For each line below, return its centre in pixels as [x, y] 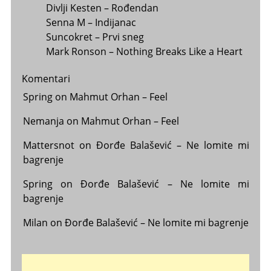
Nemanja [43, 121]
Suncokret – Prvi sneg [95, 37]
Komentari [46, 78]
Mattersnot [48, 145]
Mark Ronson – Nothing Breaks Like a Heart [144, 51]
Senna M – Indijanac [91, 22]
